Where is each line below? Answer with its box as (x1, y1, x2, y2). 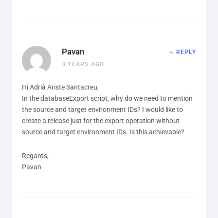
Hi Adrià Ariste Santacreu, (22, 83, 99, 91)
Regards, (22, 151, 49, 160)
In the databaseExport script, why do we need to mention (22, 94, 193, 102)
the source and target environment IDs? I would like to (22, 105, 183, 113)
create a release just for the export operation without (22, 116, 180, 125)
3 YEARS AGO (62, 60, 105, 68)
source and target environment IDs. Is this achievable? (22, 127, 184, 136)
